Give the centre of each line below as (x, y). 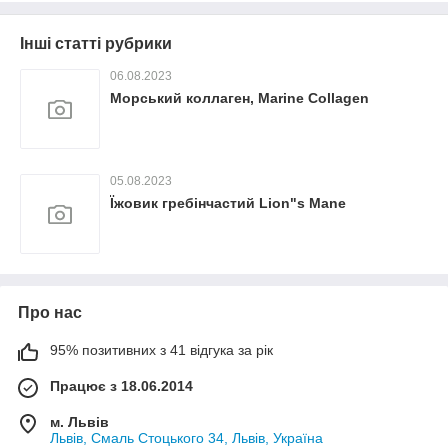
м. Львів (79, 422)
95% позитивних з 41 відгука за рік (161, 350)
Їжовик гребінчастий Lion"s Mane (228, 203)
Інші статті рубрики (96, 44)
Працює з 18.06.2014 (121, 386)
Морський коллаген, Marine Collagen (239, 98)
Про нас (50, 313)
